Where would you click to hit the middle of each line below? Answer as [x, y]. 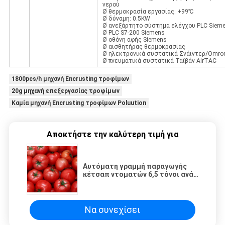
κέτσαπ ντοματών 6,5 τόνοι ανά [138, 174]
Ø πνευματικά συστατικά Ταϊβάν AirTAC [159, 61]
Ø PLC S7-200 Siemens [133, 32]
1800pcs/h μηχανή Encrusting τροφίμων [70, 79]
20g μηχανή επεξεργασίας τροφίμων [65, 91]
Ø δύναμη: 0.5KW [126, 18]
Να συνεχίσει [113, 210]
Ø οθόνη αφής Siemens [134, 39]
